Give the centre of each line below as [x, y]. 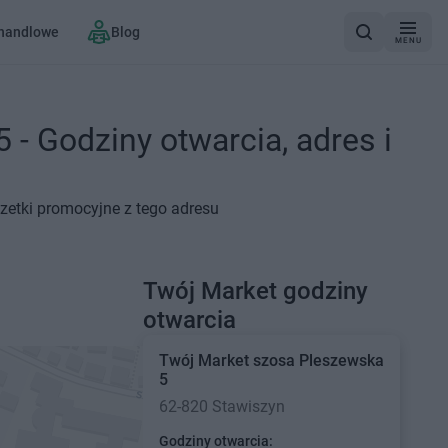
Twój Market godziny [255, 291]
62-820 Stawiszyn [221, 406]
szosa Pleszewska [318, 360]
